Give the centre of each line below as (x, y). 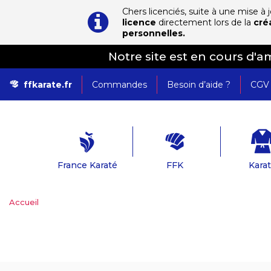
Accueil (24, 202)
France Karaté (87, 165)
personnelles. (154, 33)
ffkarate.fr (48, 84)
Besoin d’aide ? (199, 84)
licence (139, 22)
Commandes (119, 84)
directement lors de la (205, 22)
